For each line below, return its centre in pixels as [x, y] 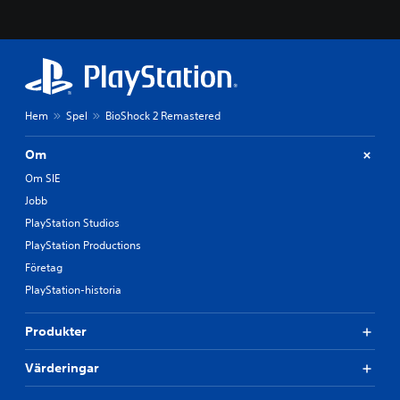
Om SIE [42, 178]
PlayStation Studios [72, 223]
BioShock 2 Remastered [163, 116]
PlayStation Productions [83, 245]
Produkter [56, 331]
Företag [44, 267]
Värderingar [62, 368]
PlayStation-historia [73, 290]
